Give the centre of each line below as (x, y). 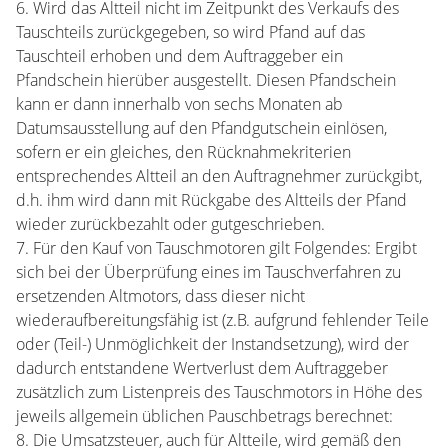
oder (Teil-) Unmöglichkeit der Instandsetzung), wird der (212, 344)
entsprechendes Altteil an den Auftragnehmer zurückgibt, (219, 176)
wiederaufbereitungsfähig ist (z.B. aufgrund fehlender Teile (222, 320)
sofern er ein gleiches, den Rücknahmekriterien (183, 152)
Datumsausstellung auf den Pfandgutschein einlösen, (201, 128)
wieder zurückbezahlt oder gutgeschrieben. (170, 224)
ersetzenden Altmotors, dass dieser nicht (160, 296)
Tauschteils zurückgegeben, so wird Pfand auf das (190, 32)
